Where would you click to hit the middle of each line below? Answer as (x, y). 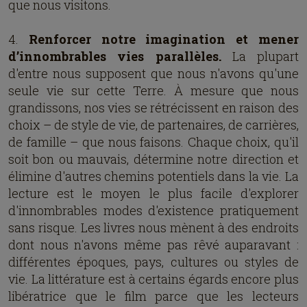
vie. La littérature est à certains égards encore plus (153, 279)
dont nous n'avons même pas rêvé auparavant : (153, 245)
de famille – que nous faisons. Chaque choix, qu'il (153, 142)
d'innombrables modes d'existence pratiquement (153, 210)
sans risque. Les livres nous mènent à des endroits (153, 228)
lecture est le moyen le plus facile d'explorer (153, 193)
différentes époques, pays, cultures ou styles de (153, 262)
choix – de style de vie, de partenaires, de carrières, (153, 125)
